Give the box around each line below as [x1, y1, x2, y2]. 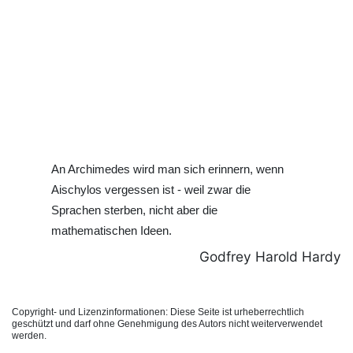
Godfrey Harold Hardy [199, 248, 341, 266]
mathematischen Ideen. [51, 224, 172, 237]
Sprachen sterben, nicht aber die [51, 203, 217, 217]
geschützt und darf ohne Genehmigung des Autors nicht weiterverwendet [12, 318, 322, 330]
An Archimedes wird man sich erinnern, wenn [51, 162, 284, 176]
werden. [12, 330, 46, 342]
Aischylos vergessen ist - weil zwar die [51, 183, 251, 196]
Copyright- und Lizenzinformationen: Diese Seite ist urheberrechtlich [12, 307, 304, 318]
